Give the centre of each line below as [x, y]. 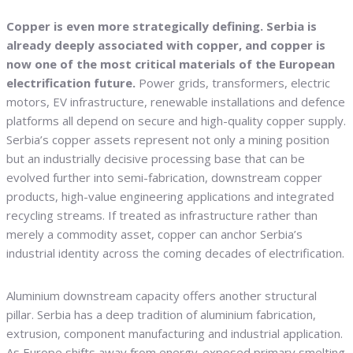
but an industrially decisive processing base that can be [156, 159]
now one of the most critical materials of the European [171, 64]
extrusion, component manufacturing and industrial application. [175, 334]
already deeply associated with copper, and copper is [166, 45]
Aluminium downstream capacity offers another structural [162, 296]
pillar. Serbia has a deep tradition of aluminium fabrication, [161, 315]
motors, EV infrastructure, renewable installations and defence [176, 102]
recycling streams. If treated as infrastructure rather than [162, 216]
